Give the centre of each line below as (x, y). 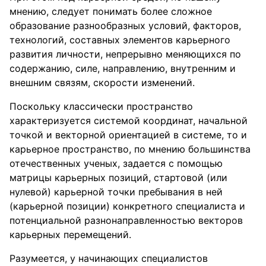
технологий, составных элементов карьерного (120, 40)
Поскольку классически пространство (101, 106)
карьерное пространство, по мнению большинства (130, 149)
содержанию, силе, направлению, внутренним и (123, 68)
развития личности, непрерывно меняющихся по (125, 54)
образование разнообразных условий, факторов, (125, 26)
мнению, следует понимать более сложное (111, 11)
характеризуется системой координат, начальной (129, 121)
